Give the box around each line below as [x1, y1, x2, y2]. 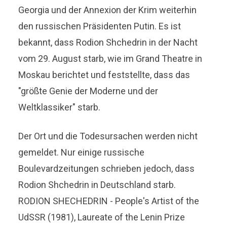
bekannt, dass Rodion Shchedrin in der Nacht [18, 36, 198, 48]
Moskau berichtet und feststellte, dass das [18, 69, 191, 80]
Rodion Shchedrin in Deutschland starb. [18, 179, 176, 190]
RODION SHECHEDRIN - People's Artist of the [18, 195, 200, 206]
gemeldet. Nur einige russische [18, 146, 145, 158]
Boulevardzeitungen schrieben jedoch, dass [18, 163, 195, 174]
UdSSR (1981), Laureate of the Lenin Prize [18, 211, 185, 222]
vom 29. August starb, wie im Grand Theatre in [18, 53, 203, 64]
